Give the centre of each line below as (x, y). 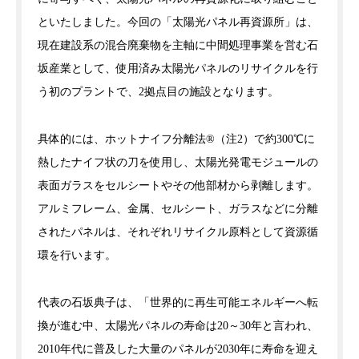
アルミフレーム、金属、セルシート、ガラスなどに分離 (178, 209)
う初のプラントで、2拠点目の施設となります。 (158, 92)
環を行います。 (77, 255)
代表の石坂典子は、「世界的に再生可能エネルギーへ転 (178, 303)
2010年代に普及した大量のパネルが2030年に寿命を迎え (178, 349)
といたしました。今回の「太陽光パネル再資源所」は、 (178, 22)
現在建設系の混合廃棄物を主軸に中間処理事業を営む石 (178, 45)
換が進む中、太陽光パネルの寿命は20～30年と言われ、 (178, 326)
